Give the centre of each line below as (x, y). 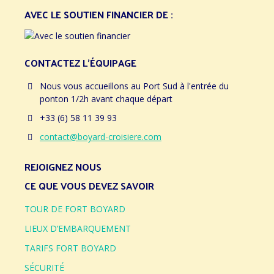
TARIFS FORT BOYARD (70, 248)
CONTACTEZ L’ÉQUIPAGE (80, 62)
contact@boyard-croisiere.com (101, 136)
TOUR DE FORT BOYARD (75, 209)
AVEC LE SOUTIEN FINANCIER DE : (99, 14)
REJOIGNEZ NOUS (63, 166)
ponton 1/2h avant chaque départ (106, 98)
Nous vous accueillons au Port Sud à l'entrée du (134, 86)
